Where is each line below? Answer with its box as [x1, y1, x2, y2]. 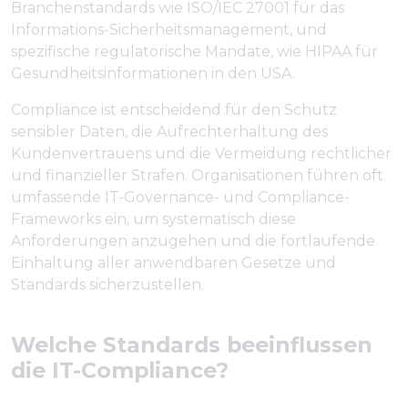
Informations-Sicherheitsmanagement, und [11, 20, 327, 38]
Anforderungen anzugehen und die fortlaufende [11, 231, 375, 250]
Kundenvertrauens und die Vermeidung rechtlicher [11, 144, 392, 162]
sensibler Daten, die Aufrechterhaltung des [11, 122, 328, 140]
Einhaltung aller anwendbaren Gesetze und [11, 253, 336, 271]
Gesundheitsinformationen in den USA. [11, 64, 295, 82]
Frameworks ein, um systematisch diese [11, 209, 296, 228]
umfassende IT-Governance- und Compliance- [11, 188, 350, 206]
